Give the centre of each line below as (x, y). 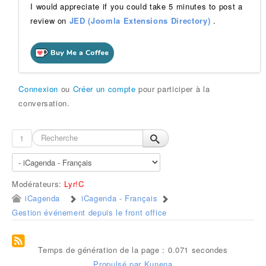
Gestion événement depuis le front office (89, 212)
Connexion (39, 89)
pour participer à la (173, 89)
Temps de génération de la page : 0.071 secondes (133, 250)
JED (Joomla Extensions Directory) (140, 20)
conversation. (44, 103)
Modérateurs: (38, 184)
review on (50, 20)
